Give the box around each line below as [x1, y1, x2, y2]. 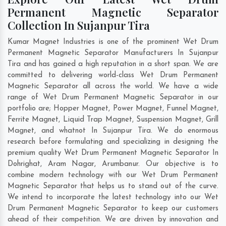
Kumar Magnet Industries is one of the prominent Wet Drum [8, 38, 218, 46]
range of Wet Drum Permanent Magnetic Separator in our [8, 94, 218, 102]
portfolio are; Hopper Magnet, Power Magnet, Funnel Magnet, [8, 105, 218, 113]
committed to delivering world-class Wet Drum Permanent [8, 72, 218, 80]
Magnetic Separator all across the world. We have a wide [8, 83, 218, 91]
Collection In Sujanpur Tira [8, 18, 150, 33]
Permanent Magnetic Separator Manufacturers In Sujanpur [8, 49, 218, 58]
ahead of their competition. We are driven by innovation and [8, 216, 218, 224]
